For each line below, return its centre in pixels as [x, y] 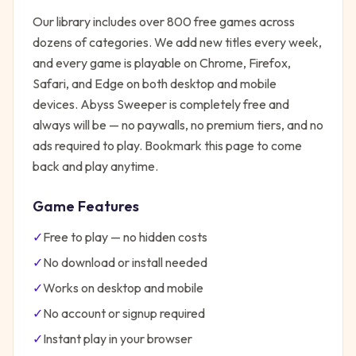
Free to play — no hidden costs [125, 237]
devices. [56, 104]
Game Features [86, 206]
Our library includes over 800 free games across [164, 21]
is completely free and [228, 104]
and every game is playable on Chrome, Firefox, [162, 63]
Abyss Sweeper [124, 104]
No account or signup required [124, 313]
